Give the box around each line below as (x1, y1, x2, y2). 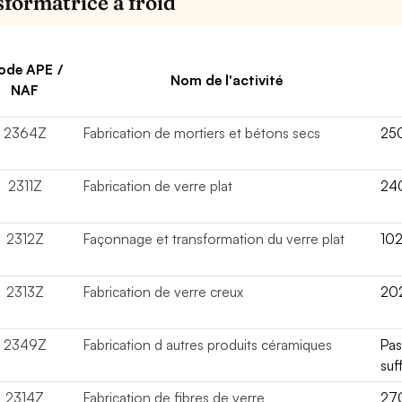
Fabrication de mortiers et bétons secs (83, 124, 321, 142)
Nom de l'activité (170, 71, 284, 89)
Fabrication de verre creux (83, 283, 244, 301)
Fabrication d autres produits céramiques (83, 336, 333, 354)
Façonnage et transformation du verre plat (83, 230, 345, 248)
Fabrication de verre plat (83, 177, 233, 195)
